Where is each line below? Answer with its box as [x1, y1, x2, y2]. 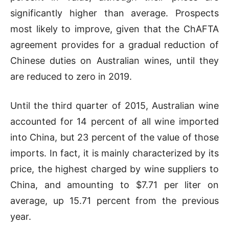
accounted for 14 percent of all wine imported [10, 116, 219, 127]
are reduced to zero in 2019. [10, 71, 132, 82]
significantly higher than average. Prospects [10, 7, 219, 18]
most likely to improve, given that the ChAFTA [10, 23, 219, 34]
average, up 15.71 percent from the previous [10, 195, 219, 206]
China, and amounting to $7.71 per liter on [10, 179, 219, 190]
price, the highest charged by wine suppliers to [10, 163, 219, 174]
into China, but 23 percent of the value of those [10, 131, 219, 143]
